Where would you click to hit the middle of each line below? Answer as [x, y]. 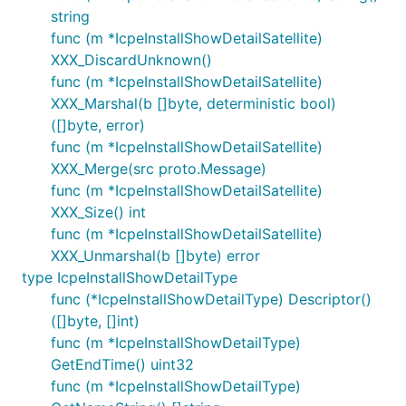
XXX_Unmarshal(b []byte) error [155, 256]
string [70, 16]
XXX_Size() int [98, 212]
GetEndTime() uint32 [122, 364]
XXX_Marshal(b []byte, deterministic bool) [193, 103]
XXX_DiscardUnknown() [131, 60]
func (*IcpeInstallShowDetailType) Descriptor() [211, 299]
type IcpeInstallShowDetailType [130, 277]
